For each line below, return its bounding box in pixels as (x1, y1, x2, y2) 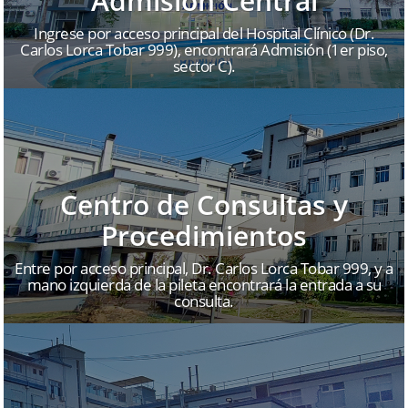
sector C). (172, 56, 236, 77)
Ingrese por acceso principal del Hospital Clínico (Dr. (34, 23, 374, 45)
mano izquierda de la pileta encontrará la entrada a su (26, 274, 382, 296)
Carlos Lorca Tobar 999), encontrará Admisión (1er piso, (20, 39, 388, 61)
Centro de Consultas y (60, 186, 348, 224)
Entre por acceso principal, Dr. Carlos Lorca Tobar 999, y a (15, 258, 393, 280)
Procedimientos (101, 217, 307, 255)
